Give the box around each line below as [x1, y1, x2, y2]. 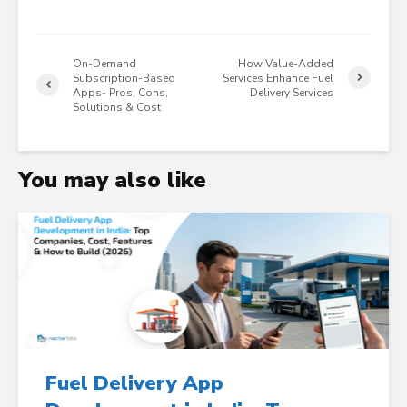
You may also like [18, 164, 206, 194]
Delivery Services [250, 84, 334, 100]
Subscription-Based [73, 70, 175, 85]
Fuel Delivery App [45, 369, 223, 397]
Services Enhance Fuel [223, 70, 334, 85]
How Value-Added [238, 55, 334, 71]
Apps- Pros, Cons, [73, 84, 168, 100]
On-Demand [73, 55, 136, 71]
